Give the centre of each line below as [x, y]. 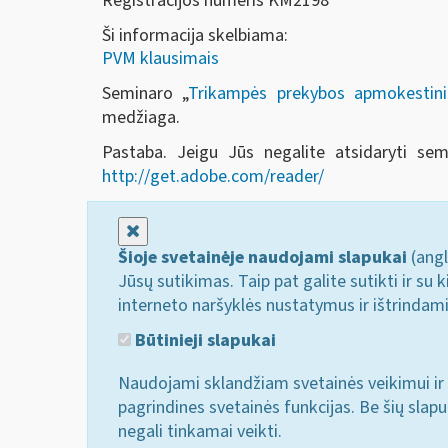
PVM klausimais [160, 58]
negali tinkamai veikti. [200, 431]
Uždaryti [171, 230]
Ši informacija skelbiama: [195, 35]
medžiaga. [141, 117]
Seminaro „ [145, 93]
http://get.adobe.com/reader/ [213, 176]
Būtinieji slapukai [203, 340]
